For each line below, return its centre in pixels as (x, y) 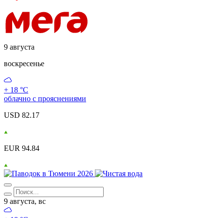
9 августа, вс (25, 201)
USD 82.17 (22, 115)
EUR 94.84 (22, 148)
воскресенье (24, 64)
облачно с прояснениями (45, 99)
